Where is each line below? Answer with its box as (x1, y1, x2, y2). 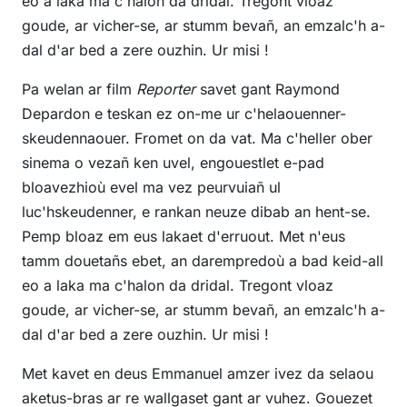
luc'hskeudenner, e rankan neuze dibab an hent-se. (22, 203, 371, 222)
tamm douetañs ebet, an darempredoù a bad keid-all (22, 252, 383, 271)
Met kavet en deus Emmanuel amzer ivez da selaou (22, 364, 373, 383)
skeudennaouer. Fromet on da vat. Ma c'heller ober (22, 129, 372, 148)
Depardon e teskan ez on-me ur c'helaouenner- (22, 104, 346, 124)
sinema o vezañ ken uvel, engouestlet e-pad (22, 154, 324, 173)
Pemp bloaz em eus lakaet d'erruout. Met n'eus (22, 227, 345, 246)
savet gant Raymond (195, 80, 340, 99)
